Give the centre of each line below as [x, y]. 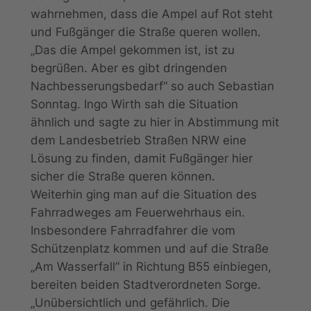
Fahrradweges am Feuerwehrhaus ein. [137, 213]
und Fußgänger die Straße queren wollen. [145, 32]
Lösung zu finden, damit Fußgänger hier [141, 159]
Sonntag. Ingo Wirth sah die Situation [134, 104]
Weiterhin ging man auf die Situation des [143, 195]
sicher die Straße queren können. [123, 177]
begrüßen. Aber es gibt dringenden [128, 68]
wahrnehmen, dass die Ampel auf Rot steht [151, 14]
